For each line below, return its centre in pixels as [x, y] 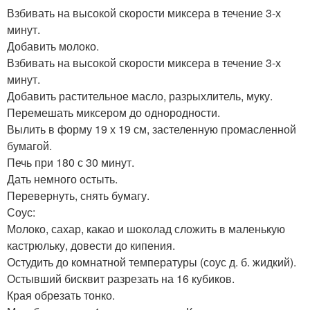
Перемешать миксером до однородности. [113, 112]
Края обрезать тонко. [61, 295]
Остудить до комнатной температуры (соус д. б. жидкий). [152, 262]
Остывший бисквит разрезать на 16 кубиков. [121, 278]
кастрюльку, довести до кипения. [91, 245]
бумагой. [29, 145]
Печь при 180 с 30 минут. [71, 162]
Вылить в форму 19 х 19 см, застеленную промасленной [152, 129]
